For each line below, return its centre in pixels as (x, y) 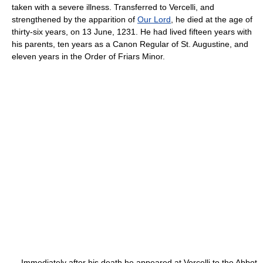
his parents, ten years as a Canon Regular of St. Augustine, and (130, 44)
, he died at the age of (212, 19)
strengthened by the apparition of (75, 19)
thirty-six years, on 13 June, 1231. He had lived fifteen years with (132, 31)
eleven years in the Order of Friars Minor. (88, 56)
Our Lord (154, 19)
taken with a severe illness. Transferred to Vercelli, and (113, 7)
